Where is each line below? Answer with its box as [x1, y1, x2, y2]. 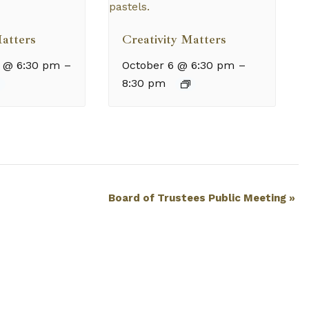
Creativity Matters [122, 32, 227, 48]
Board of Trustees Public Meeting [108, 191, 290, 204]
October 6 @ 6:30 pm [122, 59, 235, 72]
